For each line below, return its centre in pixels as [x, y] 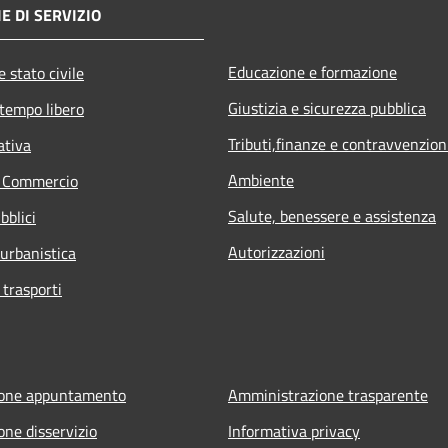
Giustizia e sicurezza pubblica [327, 107]
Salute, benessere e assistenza [332, 215]
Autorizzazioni [276, 251]
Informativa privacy [294, 430]
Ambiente [261, 179]
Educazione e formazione [312, 71]
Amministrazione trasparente [328, 394]
